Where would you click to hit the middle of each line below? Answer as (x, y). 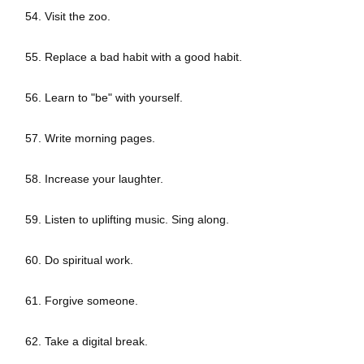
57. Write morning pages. (92, 139)
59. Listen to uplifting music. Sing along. (127, 220)
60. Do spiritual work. (79, 260)
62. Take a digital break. (87, 342)
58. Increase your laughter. (94, 179)
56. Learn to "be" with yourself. (104, 98)
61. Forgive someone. (82, 301)
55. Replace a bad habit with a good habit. (134, 57)
